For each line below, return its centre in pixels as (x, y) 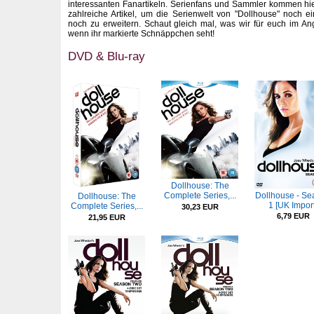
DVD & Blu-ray (107, 56)
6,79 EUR (293, 216)
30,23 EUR (200, 206)
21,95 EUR (107, 217)
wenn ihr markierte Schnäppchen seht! (141, 34)
